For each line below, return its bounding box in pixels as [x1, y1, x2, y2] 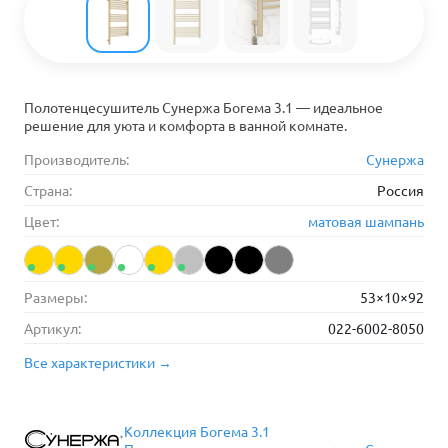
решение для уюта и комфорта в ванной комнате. [24, 116, 347, 134]
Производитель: [24, 150, 129, 168]
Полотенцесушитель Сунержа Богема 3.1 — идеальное [24, 98, 383, 116]
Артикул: [24, 319, 81, 337]
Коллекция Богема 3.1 [124, 422, 270, 440]
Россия [377, 181, 424, 199]
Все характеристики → [24, 353, 172, 371]
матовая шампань [308, 212, 424, 230]
